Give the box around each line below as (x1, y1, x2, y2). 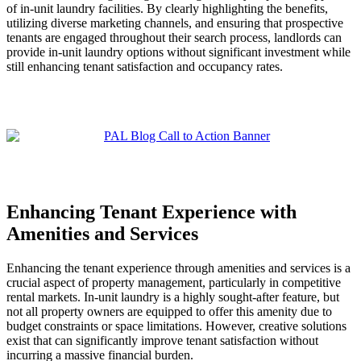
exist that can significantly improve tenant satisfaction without (6, 333, 318, 347)
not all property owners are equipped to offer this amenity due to (6, 304, 332, 318)
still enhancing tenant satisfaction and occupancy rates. (6, 60, 283, 74)
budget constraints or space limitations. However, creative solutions (6, 318, 346, 333)
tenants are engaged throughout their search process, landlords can (6, 31, 342, 45)
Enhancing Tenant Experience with (6, 201, 297, 222)
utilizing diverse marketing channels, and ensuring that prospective (6, 16, 343, 31)
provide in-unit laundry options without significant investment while (6, 45, 351, 60)
